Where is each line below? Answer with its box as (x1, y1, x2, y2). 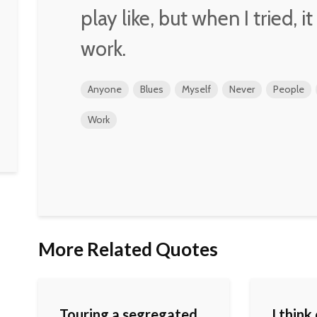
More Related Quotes (38, 238, 218, 261)
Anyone (88, 83, 122, 96)
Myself (182, 83, 211, 96)
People (273, 83, 304, 96)
